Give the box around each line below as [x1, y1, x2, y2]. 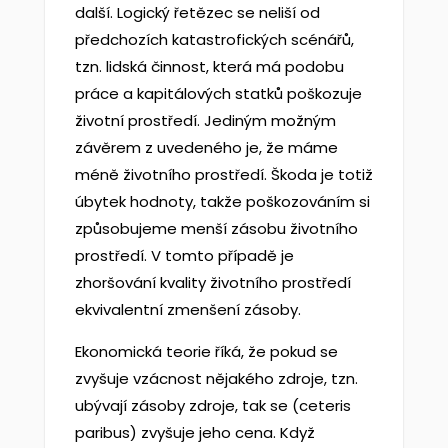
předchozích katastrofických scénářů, [74, 29, 354, 50]
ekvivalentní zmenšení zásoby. [74, 299, 301, 320]
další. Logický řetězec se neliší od [74, 2, 320, 23]
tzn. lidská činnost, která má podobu [74, 56, 344, 77]
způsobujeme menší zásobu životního [74, 218, 358, 239]
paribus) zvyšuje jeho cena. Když [74, 422, 315, 443]
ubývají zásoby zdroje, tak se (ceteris [74, 395, 351, 416]
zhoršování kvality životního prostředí [74, 272, 351, 293]
